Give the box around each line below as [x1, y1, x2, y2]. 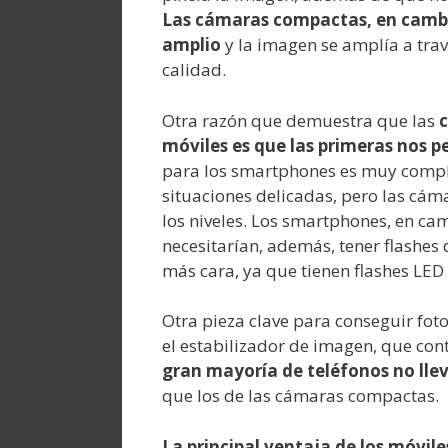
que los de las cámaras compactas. [162, 384, 439, 408]
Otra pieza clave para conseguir [162, 309, 413, 333]
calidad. [162, 58, 226, 82]
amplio [162, 33, 221, 57]
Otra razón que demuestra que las [162, 108, 439, 132]
